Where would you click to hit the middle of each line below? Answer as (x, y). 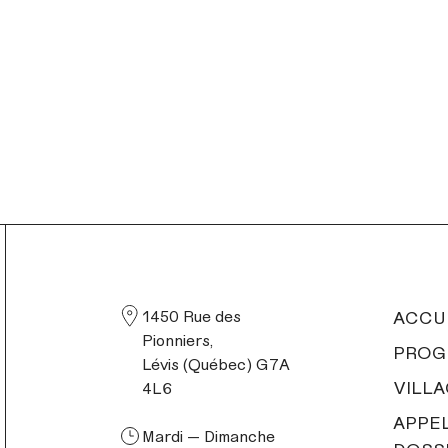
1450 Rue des (191, 315)
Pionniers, (177, 339)
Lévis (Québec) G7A (216, 363)
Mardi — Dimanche (208, 435)
